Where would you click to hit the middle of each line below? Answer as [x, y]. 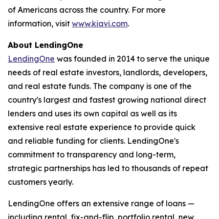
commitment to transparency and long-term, [92, 154]
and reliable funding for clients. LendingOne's [93, 141]
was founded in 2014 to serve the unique [132, 58]
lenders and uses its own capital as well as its [92, 113]
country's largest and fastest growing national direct [107, 99]
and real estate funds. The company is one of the [100, 86]
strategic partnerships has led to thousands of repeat [108, 168]
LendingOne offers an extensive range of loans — [101, 203]
